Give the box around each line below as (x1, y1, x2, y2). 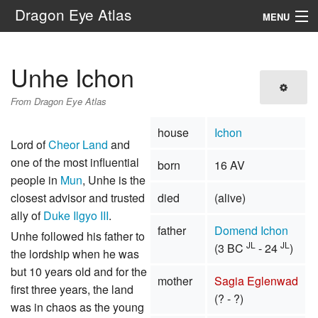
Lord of (11, 136, 48, 153)
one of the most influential (11, 154, 139, 171)
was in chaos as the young (11, 299, 144, 316)
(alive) (214, 190, 246, 207)
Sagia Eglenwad (214, 273, 298, 290)
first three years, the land (11, 281, 133, 298)
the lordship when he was (11, 246, 139, 263)
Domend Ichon (214, 222, 288, 239)
